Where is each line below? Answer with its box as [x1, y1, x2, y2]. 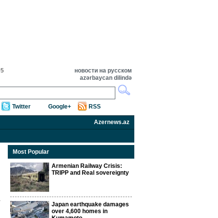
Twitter [12, 103, 31, 110]
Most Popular [13, 148, 49, 155]
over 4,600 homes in [52, 208, 108, 215]
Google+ [48, 103, 71, 110]
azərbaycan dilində [80, 74, 132, 81]
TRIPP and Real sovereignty [52, 169, 129, 176]
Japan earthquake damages [52, 201, 129, 208]
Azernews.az [94, 119, 129, 126]
